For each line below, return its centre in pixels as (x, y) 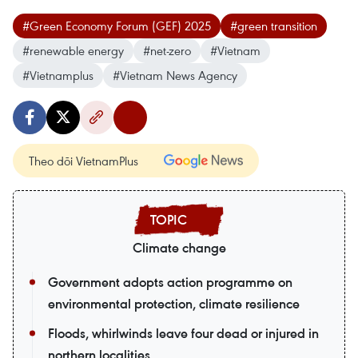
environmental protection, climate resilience (174, 303)
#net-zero (167, 50)
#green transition (274, 25)
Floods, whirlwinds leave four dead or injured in (183, 333)
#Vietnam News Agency (175, 75)
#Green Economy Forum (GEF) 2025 (117, 25)
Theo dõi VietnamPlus (84, 160)
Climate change (179, 247)
